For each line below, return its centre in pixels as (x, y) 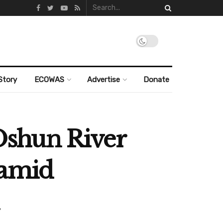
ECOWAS (49, 80)
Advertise (104, 80)
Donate (156, 80)
